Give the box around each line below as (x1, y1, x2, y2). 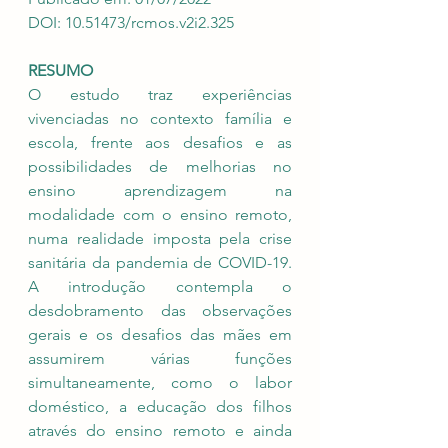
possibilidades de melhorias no (28, 157, 292, 176)
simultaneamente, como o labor (28, 373, 292, 392)
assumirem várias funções (28, 349, 292, 368)
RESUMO (28, 61, 93, 80)
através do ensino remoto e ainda (28, 421, 292, 440)
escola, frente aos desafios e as (28, 133, 292, 152)
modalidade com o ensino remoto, (28, 205, 292, 224)
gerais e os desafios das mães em (28, 325, 292, 344)
